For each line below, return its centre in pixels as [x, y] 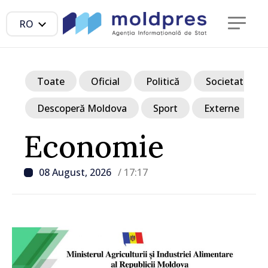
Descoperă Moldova [82, 108]
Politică [163, 81]
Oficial [105, 81]
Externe [222, 108]
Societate [227, 81]
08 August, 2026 [76, 172]
